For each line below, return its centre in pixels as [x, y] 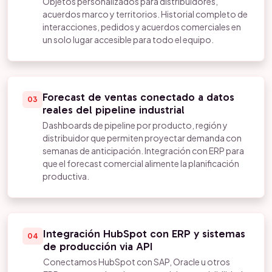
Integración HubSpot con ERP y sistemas [144, 234]
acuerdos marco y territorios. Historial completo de [145, 14]
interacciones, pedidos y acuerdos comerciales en [142, 27]
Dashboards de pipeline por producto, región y [135, 125]
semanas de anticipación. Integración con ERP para [143, 151]
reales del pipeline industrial [114, 110]
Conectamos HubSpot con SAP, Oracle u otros [137, 262]
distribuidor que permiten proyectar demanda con [142, 138]
